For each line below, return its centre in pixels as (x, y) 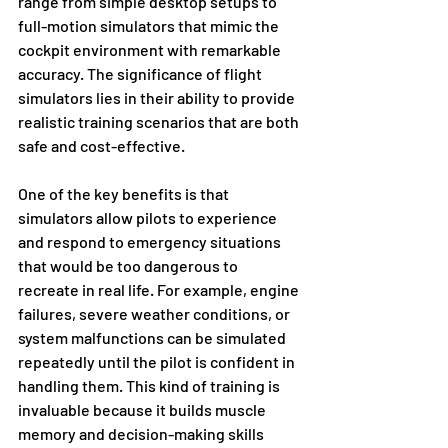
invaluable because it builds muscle (143, 410)
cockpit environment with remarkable (151, 50)
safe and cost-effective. (101, 146)
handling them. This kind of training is (150, 386)
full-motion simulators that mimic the (150, 26)
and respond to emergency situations (151, 242)
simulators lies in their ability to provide (158, 98)
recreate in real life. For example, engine (160, 290)
